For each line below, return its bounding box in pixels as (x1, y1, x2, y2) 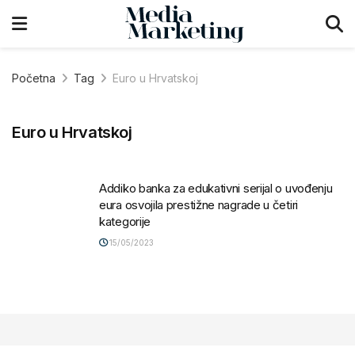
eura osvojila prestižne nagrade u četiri (99, 197, 298, 212)
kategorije (99, 213, 151, 229)
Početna (12, 71, 55, 85)
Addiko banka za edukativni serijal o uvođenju (99, 180, 333, 196)
